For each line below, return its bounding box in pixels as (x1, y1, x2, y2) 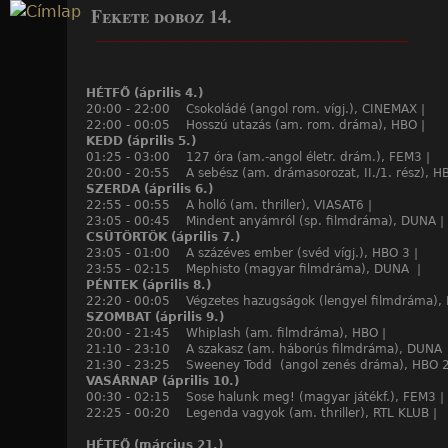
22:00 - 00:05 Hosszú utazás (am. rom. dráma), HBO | (86, 118, 425, 132)
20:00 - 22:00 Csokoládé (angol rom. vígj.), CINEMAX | (86, 102, 425, 116)
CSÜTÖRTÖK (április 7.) (86, 230, 240, 244)
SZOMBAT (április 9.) (86, 310, 224, 324)
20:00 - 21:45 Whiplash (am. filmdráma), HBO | (86, 326, 386, 340)
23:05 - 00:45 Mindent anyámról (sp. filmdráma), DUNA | (86, 214, 444, 228)
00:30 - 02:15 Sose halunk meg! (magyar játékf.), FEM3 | (86, 390, 444, 404)
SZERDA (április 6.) (86, 182, 213, 196)
